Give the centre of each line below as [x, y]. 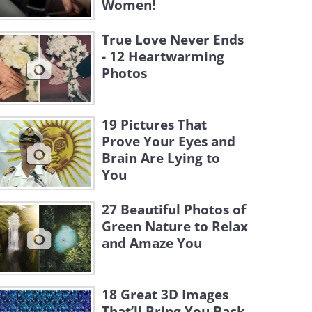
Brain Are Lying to [161, 158]
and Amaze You [152, 243]
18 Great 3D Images [165, 295]
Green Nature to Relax [175, 226]
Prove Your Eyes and [169, 141]
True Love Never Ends [173, 40]
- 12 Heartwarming [163, 56]
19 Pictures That [154, 125]
